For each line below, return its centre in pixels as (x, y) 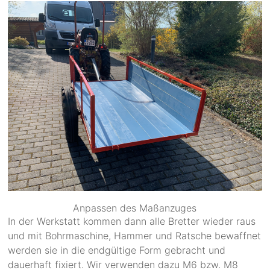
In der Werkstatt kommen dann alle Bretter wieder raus (132, 221)
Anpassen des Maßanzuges (135, 208)
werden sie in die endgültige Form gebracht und (117, 250)
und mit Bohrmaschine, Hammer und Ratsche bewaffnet (135, 236)
